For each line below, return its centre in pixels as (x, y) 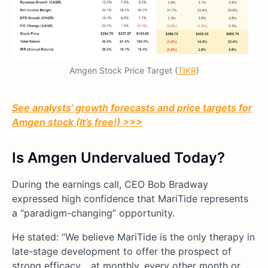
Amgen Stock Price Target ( (123, 71)
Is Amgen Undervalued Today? (118, 158)
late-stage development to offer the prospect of (122, 252)
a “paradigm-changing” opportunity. (93, 213)
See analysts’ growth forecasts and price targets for (132, 108)
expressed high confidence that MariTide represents (130, 199)
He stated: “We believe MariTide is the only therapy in (133, 237)
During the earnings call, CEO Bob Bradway (110, 185)
